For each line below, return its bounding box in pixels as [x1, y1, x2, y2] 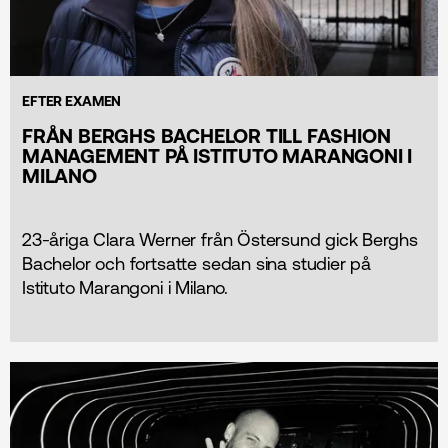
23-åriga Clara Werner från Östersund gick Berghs [22, 228, 418, 250]
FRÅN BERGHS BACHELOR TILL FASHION [22, 123, 391, 147]
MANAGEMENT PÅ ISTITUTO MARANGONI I [22, 143, 413, 167]
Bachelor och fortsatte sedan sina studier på [22, 252, 372, 274]
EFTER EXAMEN [22, 92, 122, 109]
